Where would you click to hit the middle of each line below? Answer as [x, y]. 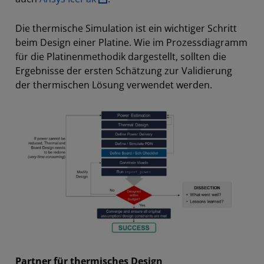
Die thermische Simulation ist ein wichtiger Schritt [126, 28]
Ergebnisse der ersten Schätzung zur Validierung [124, 71]
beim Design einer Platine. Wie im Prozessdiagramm [131, 42]
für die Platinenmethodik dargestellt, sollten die [121, 57]
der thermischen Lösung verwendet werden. [114, 85]
